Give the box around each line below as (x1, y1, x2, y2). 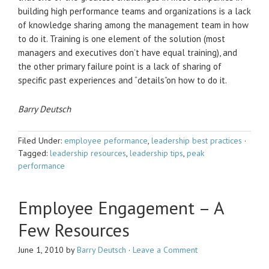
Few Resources (18, 218, 130, 241)
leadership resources (50, 148, 126, 159)
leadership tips (130, 148, 183, 159)
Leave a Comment (133, 244, 198, 255)
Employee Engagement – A (18, 196, 224, 219)
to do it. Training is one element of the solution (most (18, 33, 225, 44)
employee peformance (64, 135, 148, 146)
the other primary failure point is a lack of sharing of (18, 61, 222, 72)
